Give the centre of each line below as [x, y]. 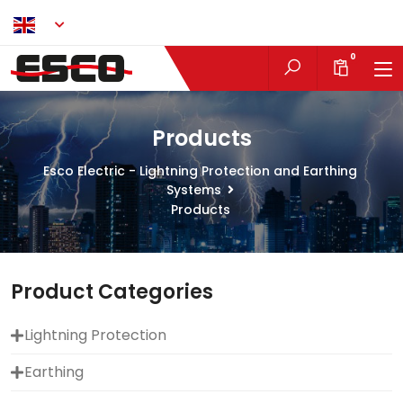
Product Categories [112, 292]
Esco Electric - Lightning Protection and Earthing [200, 171]
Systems [194, 190]
